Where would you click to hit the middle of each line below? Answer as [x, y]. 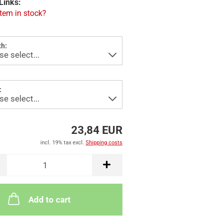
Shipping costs [104, 143]
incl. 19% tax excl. [63, 143]
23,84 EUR [97, 130]
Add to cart [49, 200]
